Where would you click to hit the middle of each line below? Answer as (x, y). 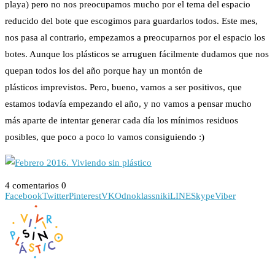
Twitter (56, 196)
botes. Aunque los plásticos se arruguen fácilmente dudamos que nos (137, 54)
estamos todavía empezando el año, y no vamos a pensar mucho (128, 103)
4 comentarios (32, 185)
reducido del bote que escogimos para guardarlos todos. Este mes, (131, 21)
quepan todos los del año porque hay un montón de (104, 70)
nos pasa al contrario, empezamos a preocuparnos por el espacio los (135, 37)
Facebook (24, 196)
